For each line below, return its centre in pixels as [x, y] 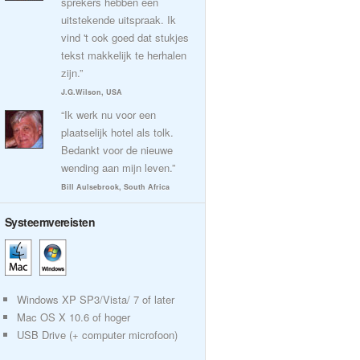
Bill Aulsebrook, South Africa [115, 187]
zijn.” [72, 73]
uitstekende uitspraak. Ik [119, 20]
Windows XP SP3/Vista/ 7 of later [96, 299]
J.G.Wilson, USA [92, 92]
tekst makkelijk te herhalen [124, 55]
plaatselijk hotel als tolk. [117, 132]
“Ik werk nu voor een [108, 115]
